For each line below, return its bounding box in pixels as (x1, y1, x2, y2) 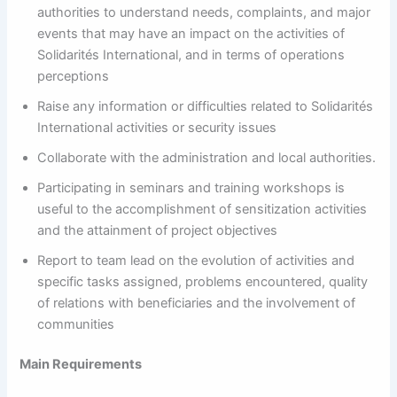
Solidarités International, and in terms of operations (37, 46, 346, 63)
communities (37, 315, 115, 332)
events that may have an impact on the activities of (37, 25, 346, 42)
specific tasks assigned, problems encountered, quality (37, 273, 369, 290)
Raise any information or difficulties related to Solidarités (37, 97, 374, 114)
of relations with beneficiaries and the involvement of (37, 294, 356, 311)
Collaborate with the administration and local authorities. (37, 149, 377, 166)
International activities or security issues (37, 119, 277, 136)
